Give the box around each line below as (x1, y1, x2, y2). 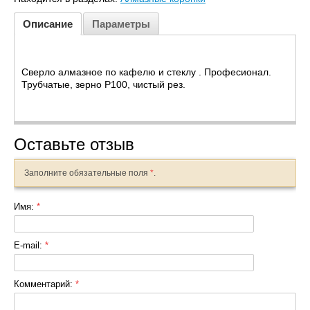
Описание (23, 18, 73, 30)
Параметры (92, 18, 150, 30)
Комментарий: (14, 279, 75, 289)
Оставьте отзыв (14, 135, 134, 154)
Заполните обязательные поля (24, 168, 150, 178)
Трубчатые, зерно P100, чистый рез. (21, 79, 185, 90)
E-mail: (14, 240, 45, 250)
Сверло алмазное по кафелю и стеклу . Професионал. (21, 66, 271, 77)
